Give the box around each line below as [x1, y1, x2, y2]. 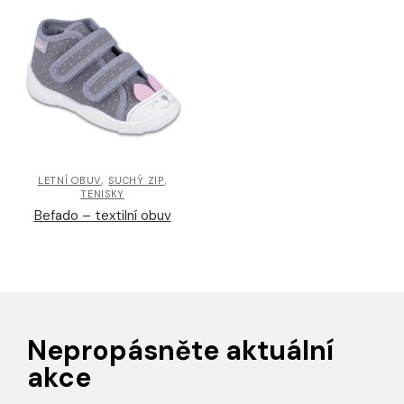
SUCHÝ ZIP [108, 173, 164, 187]
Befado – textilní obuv [33, 206, 171, 225]
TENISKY [80, 187, 125, 200]
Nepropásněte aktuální [27, 332, 334, 368]
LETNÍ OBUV [37, 173, 101, 187]
